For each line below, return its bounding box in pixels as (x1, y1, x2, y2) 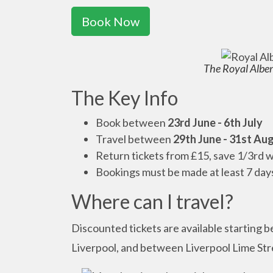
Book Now (82, 14, 140, 29)
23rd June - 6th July (168, 116, 263, 130)
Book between (96, 116, 168, 130)
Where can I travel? (71, 190, 233, 214)
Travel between (96, 132, 173, 146)
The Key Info (71, 86, 178, 110)
